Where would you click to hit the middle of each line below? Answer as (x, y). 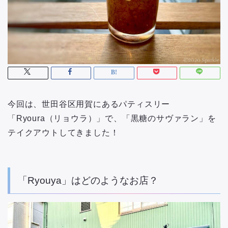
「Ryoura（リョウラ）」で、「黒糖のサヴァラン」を (112, 118)
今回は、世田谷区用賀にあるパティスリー (89, 104)
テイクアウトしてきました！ (63, 132)
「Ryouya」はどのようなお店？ (88, 180)
